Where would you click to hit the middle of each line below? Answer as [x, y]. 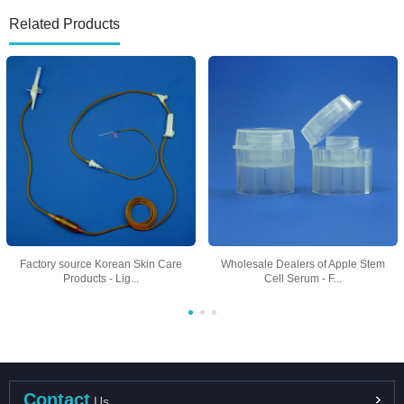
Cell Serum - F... [303, 278]
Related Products [64, 24]
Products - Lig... [101, 278]
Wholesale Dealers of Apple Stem [303, 264]
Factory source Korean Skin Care [101, 264]
